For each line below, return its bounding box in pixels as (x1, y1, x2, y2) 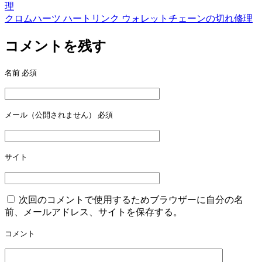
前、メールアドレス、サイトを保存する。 (5, 206, 182, 217)
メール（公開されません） (5, 110, 98, 119)
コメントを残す (5, 38, 106, 54)
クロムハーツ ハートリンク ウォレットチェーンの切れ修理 (5, 13, 253, 23)
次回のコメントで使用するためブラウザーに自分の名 (19, 194, 243, 205)
